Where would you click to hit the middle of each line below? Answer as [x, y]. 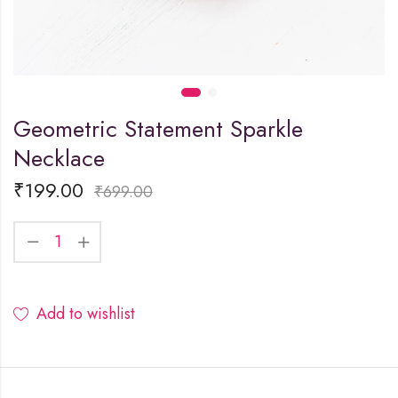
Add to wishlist [86, 313]
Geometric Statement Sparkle [158, 128]
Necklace [59, 158]
